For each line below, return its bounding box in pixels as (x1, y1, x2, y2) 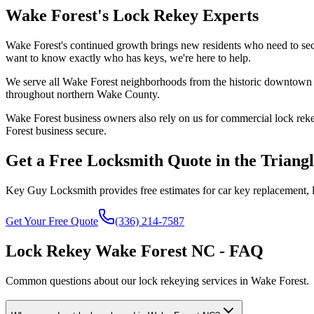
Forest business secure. (6, 124, 107, 137)
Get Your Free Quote (6, 214, 98, 227)
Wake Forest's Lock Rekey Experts (6, 6, 259, 25)
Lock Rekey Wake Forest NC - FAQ (6, 241, 264, 260)
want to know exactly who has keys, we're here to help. (6, 51, 251, 64)
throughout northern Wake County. (6, 88, 160, 100)
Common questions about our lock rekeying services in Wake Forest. (6, 274, 309, 287)
